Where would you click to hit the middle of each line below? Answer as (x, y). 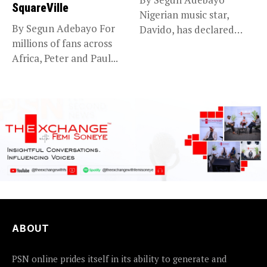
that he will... (169, 45)
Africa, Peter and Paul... (65, 58)
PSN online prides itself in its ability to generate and (119, 258)
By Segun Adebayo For (63, 29)
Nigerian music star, (184, 15)
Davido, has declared (187, 30)
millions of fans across (62, 44)
